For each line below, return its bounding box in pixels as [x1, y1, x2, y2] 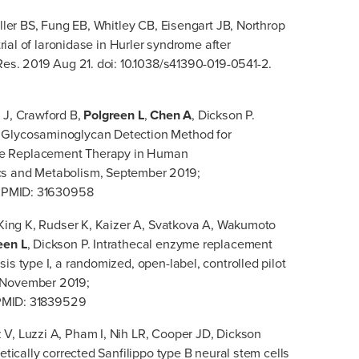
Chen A [150, 106, 192, 125]
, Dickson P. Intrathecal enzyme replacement [26, 234, 272, 253]
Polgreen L [83, 106, 144, 125]
